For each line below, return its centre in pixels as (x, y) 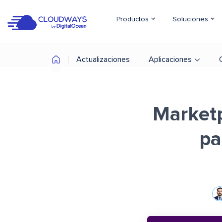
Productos (134, 19)
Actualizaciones (103, 59)
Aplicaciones (170, 59)
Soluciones (191, 19)
